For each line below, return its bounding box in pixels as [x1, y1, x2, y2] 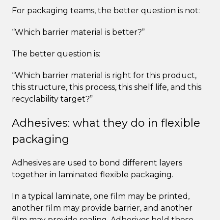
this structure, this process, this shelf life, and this [12, 82, 201, 92]
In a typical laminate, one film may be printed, [12, 191, 190, 201]
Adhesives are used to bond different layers [12, 158, 182, 167]
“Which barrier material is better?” [12, 27, 145, 37]
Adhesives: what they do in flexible [12, 116, 200, 130]
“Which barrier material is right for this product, [12, 70, 196, 80]
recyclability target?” [12, 94, 93, 104]
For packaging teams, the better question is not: [12, 5, 200, 15]
